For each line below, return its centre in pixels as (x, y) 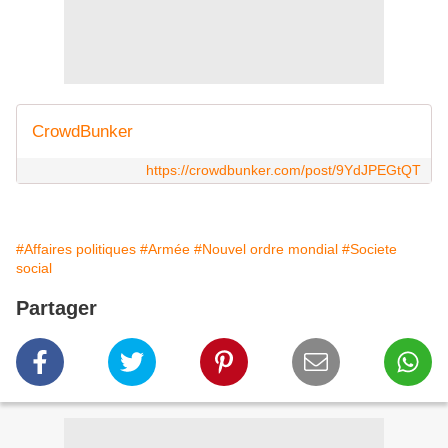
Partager (56, 308)
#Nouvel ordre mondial (266, 249)
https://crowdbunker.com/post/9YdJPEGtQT (283, 170)
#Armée (165, 249)
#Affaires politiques (76, 249)
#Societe (369, 249)
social (34, 268)
